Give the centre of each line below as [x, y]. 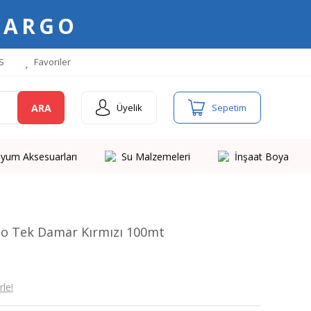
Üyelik [129, 107]
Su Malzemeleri [155, 156]
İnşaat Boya [261, 156]
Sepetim [229, 107]
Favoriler [51, 62]
